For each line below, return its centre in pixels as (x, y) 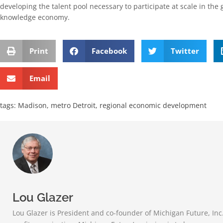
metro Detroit (73, 105)
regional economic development (153, 105)
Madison (32, 105)
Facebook (109, 51)
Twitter (185, 51)
